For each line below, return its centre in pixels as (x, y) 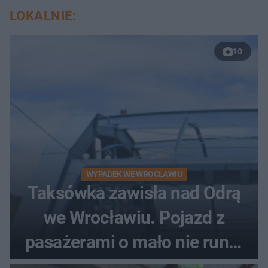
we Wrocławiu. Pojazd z (134, 218)
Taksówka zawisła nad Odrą (134, 193)
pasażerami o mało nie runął (134, 242)
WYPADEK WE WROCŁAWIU (134, 174)
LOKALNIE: (43, 16)
